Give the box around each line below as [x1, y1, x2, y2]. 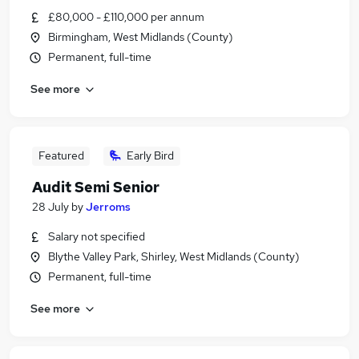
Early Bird [127, 148, 174, 163]
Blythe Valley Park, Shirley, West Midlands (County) [48, 249, 300, 264]
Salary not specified [48, 229, 145, 244]
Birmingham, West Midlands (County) [48, 30, 233, 44]
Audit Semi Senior [32, 178, 159, 196]
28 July [32, 200, 69, 214]
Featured [38, 148, 84, 163]
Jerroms [86, 200, 131, 214]
